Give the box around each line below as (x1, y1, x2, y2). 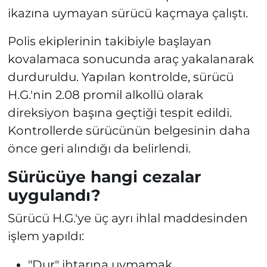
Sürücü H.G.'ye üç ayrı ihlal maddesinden (7, 211, 248, 226)
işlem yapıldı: (7, 229, 84, 244)
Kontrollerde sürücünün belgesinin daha (7, 123, 250, 138)
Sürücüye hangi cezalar (7, 166, 201, 187)
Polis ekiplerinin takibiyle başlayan (7, 33, 212, 48)
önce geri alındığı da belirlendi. (7, 141, 191, 156)
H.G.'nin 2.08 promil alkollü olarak (7, 87, 203, 102)
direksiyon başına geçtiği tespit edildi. (7, 105, 232, 120)
